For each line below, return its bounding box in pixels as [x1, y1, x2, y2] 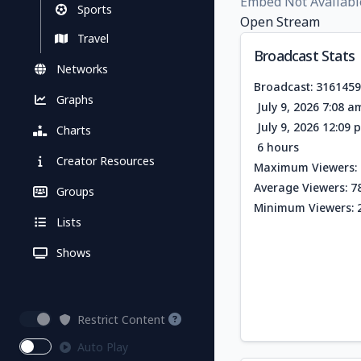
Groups [56, 184, 94, 199]
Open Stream [240, 13, 320, 31]
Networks [56, 61, 108, 77]
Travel [77, 31, 110, 46]
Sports [77, 2, 113, 17]
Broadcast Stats [254, 46, 355, 66]
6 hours [254, 139, 299, 156]
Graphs [56, 92, 93, 107]
